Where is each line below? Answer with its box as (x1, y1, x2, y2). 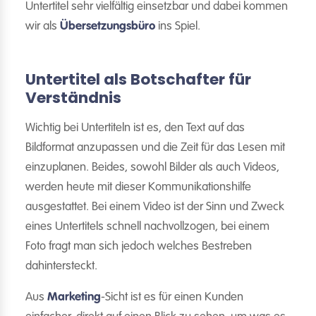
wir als (25, 20, 60, 32)
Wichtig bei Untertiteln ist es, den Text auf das (25, 122, 245, 134)
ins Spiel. (155, 20, 200, 32)
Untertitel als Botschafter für (25, 68, 251, 90)
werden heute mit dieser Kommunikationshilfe (25, 181, 251, 193)
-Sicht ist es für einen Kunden (101, 291, 243, 303)
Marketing (47, 291, 101, 303)
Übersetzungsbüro (60, 20, 155, 32)
